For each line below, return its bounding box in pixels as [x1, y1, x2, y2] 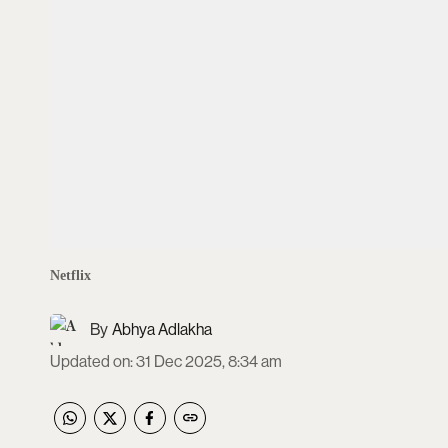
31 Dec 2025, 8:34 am [136, 351, 282, 371]
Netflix [50, 267, 91, 283]
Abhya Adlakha [112, 319, 212, 339]
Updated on [50, 351, 130, 371]
